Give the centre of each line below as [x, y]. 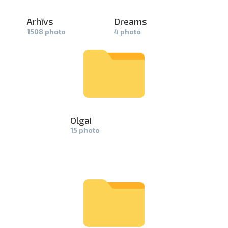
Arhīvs [40, 21]
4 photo [127, 31]
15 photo [85, 130]
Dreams [130, 21]
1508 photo [46, 31]
